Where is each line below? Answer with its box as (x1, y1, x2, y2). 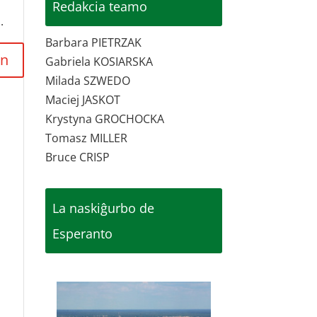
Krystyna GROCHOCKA (45, 111, 165, 127)
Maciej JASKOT (45, 92, 121, 108)
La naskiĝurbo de (52, 200, 155, 217)
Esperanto (52, 225, 113, 242)
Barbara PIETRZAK (45, 35, 142, 50)
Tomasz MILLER (45, 130, 128, 146)
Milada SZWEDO (45, 73, 131, 88)
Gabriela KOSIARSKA (45, 54, 154, 69)
